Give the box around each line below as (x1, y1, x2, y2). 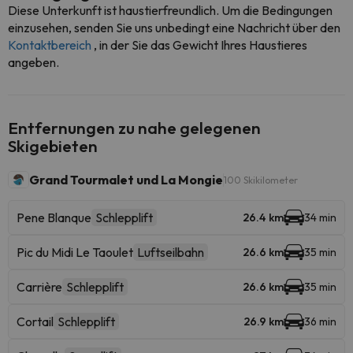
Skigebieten (8, 136, 98, 156)
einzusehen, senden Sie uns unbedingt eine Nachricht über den (8, 20, 340, 35)
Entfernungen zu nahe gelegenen (8, 117, 261, 138)
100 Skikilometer (224, 173, 298, 186)
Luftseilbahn (137, 244, 204, 260)
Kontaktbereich (8, 37, 94, 53)
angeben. (8, 54, 59, 70)
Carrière (17, 279, 62, 295)
